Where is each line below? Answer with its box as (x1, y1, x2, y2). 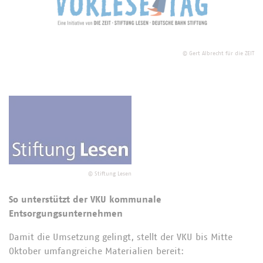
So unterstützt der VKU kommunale (9, 195, 161, 204)
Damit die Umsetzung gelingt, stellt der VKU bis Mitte (9, 232, 232, 242)
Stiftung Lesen (95, 170, 131, 177)
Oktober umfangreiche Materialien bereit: (9, 247, 184, 256)
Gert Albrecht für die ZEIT (189, 50, 254, 57)
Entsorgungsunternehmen (9, 209, 123, 218)
